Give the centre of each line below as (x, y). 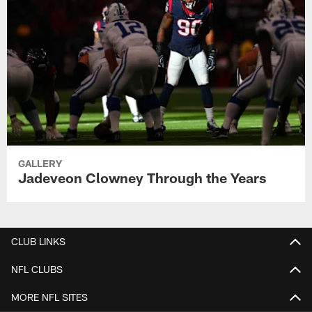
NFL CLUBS (37, 269)
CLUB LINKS (38, 241)
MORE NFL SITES (49, 297)
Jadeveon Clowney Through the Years (142, 178)
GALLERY (40, 164)
